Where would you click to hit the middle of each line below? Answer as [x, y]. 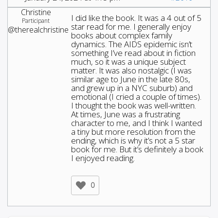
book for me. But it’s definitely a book [137, 149]
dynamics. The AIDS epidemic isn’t [132, 44]
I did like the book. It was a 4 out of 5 [136, 18]
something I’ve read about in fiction [133, 53]
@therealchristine [38, 29]
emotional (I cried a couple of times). [136, 96]
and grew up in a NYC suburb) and [132, 88]
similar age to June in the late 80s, [131, 79]
